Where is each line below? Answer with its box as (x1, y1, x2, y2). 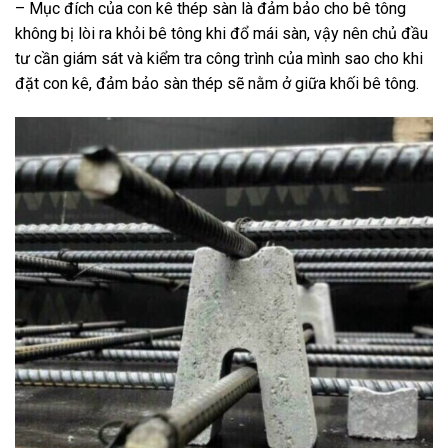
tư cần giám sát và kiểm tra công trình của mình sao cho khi (15, 49, 423, 69)
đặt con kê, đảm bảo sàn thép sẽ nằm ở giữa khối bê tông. (15, 74, 419, 94)
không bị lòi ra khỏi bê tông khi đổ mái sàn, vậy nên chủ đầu (15, 24, 428, 44)
